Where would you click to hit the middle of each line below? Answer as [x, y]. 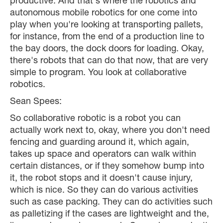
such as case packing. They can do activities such [111, 203]
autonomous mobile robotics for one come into [104, 14]
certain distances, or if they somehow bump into [107, 167]
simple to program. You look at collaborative [98, 73]
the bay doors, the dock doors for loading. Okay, [107, 50]
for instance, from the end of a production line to [107, 38]
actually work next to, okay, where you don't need [110, 131]
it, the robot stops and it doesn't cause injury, [101, 179]
